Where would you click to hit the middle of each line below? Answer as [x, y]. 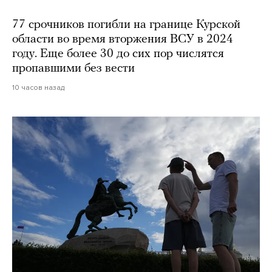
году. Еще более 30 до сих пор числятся [118, 54]
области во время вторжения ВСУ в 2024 [123, 39]
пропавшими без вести [73, 68]
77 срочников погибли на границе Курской [126, 25]
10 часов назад [38, 87]
